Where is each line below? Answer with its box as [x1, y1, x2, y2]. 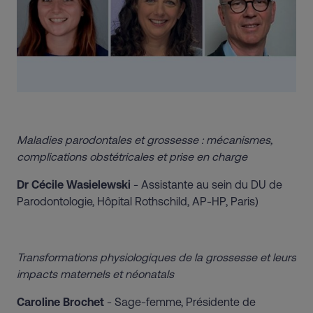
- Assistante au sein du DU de [131, 177, 282, 191]
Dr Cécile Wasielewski [17, 177, 131, 191]
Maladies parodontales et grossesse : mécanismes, [17, 133, 272, 146]
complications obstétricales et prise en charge [17, 150, 247, 163]
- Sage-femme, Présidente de [107, 295, 256, 308]
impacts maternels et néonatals [17, 267, 177, 280]
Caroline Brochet [17, 295, 107, 308]
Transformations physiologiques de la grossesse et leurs [17, 250, 296, 263]
